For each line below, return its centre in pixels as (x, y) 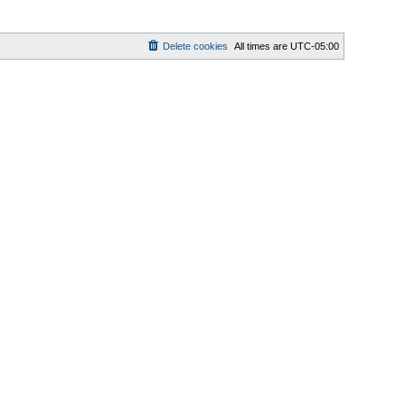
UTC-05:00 (314, 46)
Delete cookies (195, 46)
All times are (262, 46)
